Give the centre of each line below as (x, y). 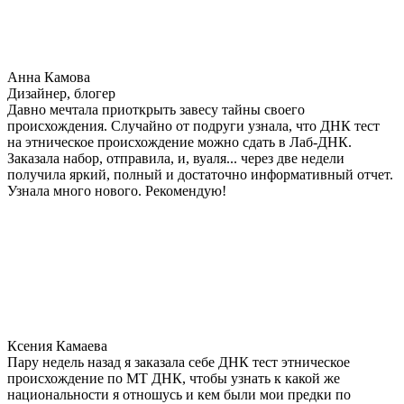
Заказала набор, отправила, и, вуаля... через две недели (176, 158)
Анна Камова (49, 77)
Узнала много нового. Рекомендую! (117, 190)
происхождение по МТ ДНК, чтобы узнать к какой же (174, 378)
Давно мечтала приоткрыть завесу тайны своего (156, 109)
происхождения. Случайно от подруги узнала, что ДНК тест (193, 125)
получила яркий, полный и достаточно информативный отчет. (200, 174)
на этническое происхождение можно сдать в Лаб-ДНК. (179, 142)
